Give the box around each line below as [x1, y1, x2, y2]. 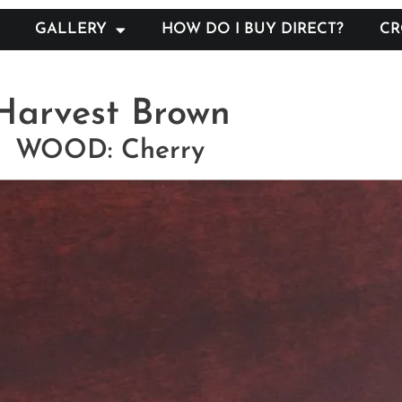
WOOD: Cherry [14, 137, 205, 165]
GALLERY [35, 22, 107, 37]
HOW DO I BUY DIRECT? [162, 22, 344, 37]
